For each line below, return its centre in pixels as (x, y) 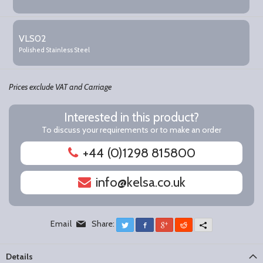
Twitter (140, 225)
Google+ (182, 225)
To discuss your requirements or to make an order (131, 130)
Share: (103, 224)
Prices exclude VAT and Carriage (60, 87)
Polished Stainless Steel (55, 50)
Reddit (199, 225)
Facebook (165, 225)
